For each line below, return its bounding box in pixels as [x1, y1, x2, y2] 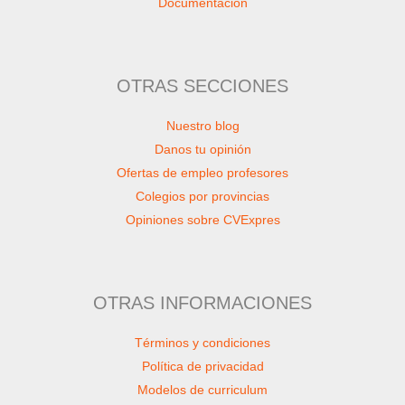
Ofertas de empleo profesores [117, 165, 288, 180]
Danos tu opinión [154, 141, 251, 156]
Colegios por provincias [136, 188, 269, 203]
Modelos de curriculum [137, 381, 268, 397]
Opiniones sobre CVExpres [125, 212, 280, 227]
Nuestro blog [165, 118, 240, 133]
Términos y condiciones [135, 334, 270, 350]
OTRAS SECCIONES [117, 76, 288, 97]
